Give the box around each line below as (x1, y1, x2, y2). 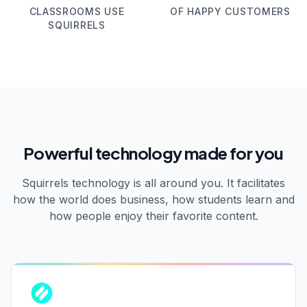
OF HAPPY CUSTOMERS (170, 5, 291, 18)
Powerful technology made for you (23, 143, 284, 164)
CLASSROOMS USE (29, 5, 125, 18)
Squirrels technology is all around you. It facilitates (22, 176, 285, 191)
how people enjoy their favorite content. (49, 209, 258, 223)
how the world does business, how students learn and (12, 193, 295, 207)
